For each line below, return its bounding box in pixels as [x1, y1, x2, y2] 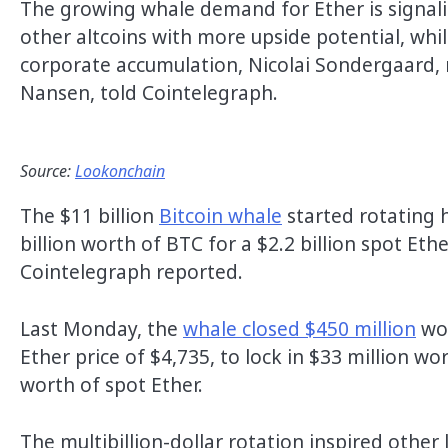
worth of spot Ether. [20, 372, 203, 399]
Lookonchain [75, 160, 165, 183]
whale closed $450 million [183, 316, 416, 343]
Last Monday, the [20, 316, 183, 343]
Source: [20, 160, 75, 183]
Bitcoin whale [159, 203, 282, 230]
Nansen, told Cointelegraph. [20, 79, 278, 106]
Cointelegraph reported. [20, 259, 243, 286]
